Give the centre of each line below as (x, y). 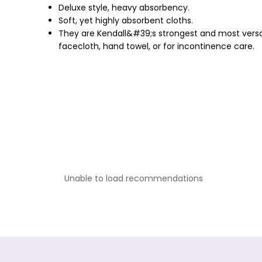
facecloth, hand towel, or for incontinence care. (156, 46)
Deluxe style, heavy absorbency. (124, 8)
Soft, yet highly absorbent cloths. (126, 21)
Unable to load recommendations (134, 179)
